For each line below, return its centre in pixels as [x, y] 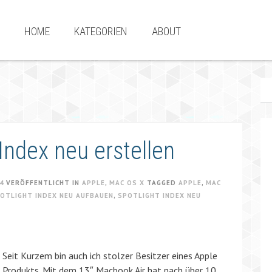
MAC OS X [127, 183]
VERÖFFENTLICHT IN [44, 183]
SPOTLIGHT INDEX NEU [159, 195]
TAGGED [163, 183]
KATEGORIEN [100, 31]
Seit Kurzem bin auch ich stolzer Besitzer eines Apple [110, 256]
